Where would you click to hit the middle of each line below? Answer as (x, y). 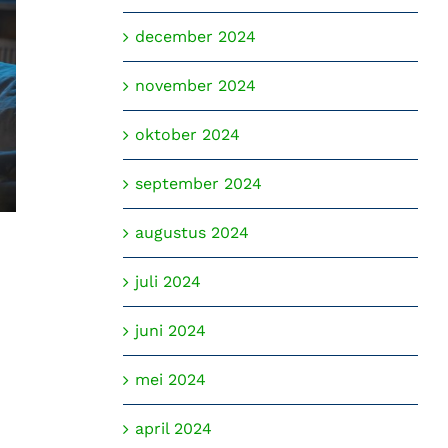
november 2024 (195, 86)
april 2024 (173, 429)
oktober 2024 (187, 135)
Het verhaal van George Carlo (262, 266)
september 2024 (198, 184)
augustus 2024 (191, 233)
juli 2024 (167, 282)
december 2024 (195, 37)
